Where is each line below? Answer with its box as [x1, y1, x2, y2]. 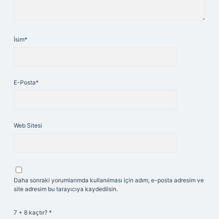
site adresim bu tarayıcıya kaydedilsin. [14, 185, 118, 193]
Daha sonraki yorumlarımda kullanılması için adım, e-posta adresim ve [14, 176, 204, 184]
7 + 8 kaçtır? [14, 209, 49, 216]
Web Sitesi [14, 122, 42, 129]
